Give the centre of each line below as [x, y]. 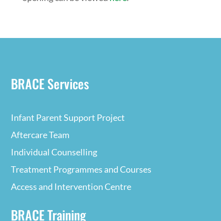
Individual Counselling [54, 152]
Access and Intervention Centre [71, 186]
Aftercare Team [40, 134]
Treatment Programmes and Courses [81, 169]
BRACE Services [50, 83]
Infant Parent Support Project [68, 117]
